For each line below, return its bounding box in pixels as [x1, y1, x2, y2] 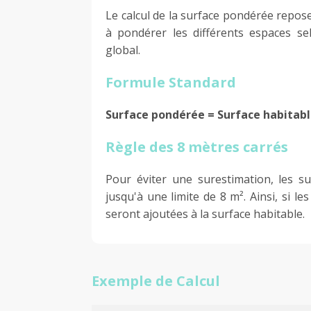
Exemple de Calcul [92, 271, 220, 290]
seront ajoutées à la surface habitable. [106, 205, 305, 221]
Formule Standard [106, 72, 236, 92]
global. [106, 42, 140, 58]
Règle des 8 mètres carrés [106, 137, 288, 156]
